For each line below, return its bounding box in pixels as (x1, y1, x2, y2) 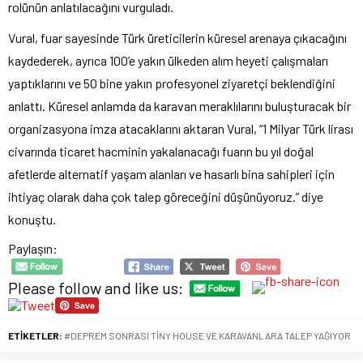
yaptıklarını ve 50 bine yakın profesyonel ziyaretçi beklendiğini (8, 75, 335, 91)
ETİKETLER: (8, 330, 62, 342)
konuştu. (8, 211, 56, 227)
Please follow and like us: (8, 278, 183, 298)
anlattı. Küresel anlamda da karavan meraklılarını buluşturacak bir (8, 97, 351, 113)
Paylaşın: (8, 240, 58, 256)
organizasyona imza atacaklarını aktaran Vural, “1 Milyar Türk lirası (8, 120, 353, 136)
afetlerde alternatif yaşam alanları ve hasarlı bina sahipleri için (8, 165, 335, 181)
